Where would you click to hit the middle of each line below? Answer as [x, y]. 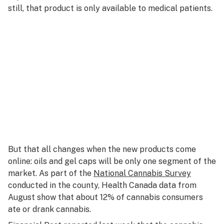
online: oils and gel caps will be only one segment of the [112, 161]
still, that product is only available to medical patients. [110, 8]
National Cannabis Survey [142, 173]
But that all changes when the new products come [102, 149]
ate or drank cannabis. [49, 209]
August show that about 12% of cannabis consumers [105, 197]
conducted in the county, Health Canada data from [102, 185]
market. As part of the [51, 173]
